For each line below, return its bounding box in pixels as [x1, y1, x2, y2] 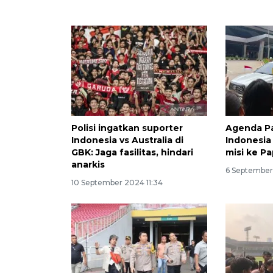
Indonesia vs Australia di [71, 135, 183, 146]
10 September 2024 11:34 [71, 178, 163, 188]
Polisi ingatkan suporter [71, 122, 183, 134]
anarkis [71, 159, 105, 171]
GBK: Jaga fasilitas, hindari [71, 147, 193, 158]
